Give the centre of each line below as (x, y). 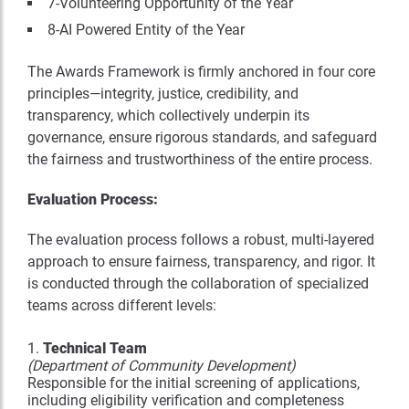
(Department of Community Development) (162, 365)
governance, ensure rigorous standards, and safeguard (202, 137)
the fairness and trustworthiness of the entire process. (200, 159)
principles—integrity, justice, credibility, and (163, 93)
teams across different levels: (122, 305)
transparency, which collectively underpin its (168, 115)
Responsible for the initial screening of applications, (194, 383)
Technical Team (95, 348)
